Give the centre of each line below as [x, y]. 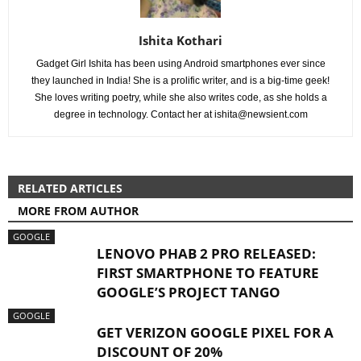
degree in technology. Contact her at [134, 114]
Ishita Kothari [180, 40]
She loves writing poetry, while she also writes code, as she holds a [180, 98]
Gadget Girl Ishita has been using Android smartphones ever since [180, 64]
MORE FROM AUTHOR [78, 211]
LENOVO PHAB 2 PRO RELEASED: [206, 253]
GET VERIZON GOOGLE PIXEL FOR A [215, 332]
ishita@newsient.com [261, 114]
